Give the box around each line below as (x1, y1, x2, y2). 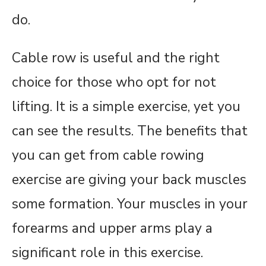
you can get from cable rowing (12, 146, 204, 164)
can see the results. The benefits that (12, 122, 248, 140)
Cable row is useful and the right (12, 49, 220, 67)
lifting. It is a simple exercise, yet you (12, 97, 240, 116)
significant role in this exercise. (12, 243, 203, 262)
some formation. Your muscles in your (12, 195, 248, 213)
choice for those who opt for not (12, 73, 216, 91)
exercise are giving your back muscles (12, 170, 246, 189)
